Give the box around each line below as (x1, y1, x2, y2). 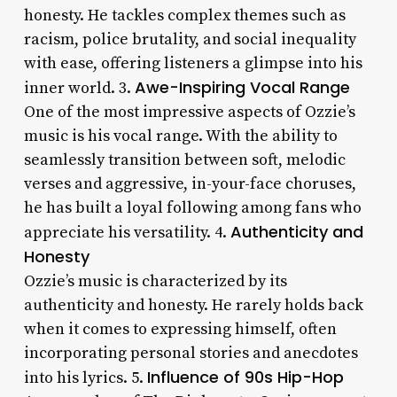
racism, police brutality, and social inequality (23, 28, 356, 50)
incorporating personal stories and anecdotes (23, 342, 358, 363)
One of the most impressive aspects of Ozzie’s (23, 101, 355, 122)
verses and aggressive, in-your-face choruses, (23, 173, 356, 194)
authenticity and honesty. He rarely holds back (23, 294, 363, 315)
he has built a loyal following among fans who (23, 197, 362, 218)
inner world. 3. (23, 77, 135, 98)
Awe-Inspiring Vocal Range (134, 75, 350, 98)
